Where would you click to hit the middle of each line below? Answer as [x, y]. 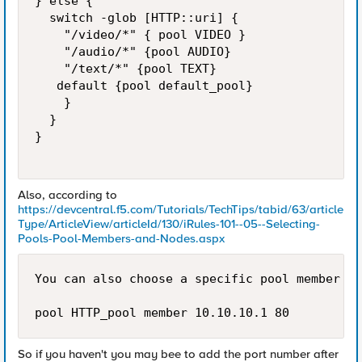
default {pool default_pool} [144, 86]
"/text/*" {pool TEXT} [126, 69]
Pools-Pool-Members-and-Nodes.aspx [121, 238]
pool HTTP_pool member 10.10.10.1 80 [166, 313]
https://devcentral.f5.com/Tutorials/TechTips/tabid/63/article [181, 209]
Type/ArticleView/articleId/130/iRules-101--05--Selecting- [169, 224]
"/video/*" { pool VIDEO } [140, 35]
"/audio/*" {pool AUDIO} [133, 52]
